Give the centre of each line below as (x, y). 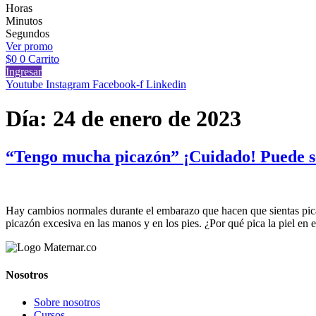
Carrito (44, 59)
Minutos (24, 21)
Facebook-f (118, 85)
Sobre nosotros (67, 303)
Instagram (68, 85)
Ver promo (29, 47)
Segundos (28, 34)
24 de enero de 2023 (147, 119)
